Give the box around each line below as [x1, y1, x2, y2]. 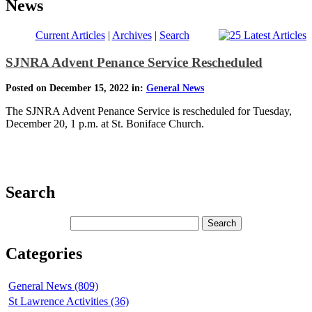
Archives [111, 29, 152, 41]
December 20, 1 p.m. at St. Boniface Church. [6, 118, 204, 130]
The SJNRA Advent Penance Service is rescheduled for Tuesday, [6, 105, 292, 118]
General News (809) [8, 279, 98, 292]
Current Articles [35, 29, 105, 41]
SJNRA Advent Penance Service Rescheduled [6, 54, 263, 70]
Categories [6, 244, 82, 263]
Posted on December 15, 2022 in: [6, 83, 146, 94]
